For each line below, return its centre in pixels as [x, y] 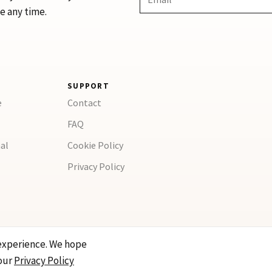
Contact [84, 103]
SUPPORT [88, 86]
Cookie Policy [95, 145]
